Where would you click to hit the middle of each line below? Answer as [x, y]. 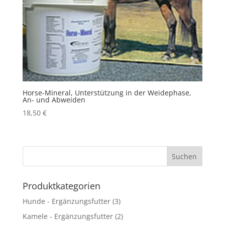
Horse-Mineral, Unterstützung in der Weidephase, [107, 92]
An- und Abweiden [54, 99]
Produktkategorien [61, 186]
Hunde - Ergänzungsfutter [66, 201]
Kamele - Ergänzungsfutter [68, 216]
